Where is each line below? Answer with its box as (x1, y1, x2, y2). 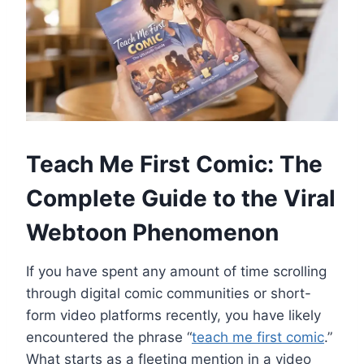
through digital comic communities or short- (26, 284, 311, 301)
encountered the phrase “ (26, 328, 192, 345)
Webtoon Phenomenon (26, 218, 279, 246)
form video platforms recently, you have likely (26, 306, 321, 323)
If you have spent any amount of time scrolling (26, 262, 327, 279)
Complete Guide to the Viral (26, 184, 336, 212)
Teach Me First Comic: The (26, 149, 323, 178)
